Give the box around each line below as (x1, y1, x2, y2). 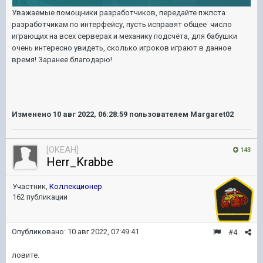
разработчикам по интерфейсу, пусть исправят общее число (12, 20, 232, 29)
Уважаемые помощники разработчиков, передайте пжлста (12, 8, 225, 17)
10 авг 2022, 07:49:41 (68, 227, 139, 236)
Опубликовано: (12, 227, 68, 236)
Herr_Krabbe (46, 155, 113, 169)
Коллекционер (49, 182, 102, 191)
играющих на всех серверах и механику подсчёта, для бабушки (12, 32, 237, 41)
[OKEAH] (46, 144, 79, 155)
